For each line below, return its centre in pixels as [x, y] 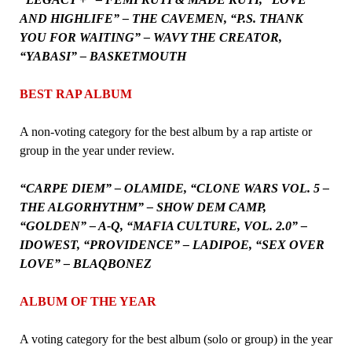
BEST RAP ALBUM [75, 93]
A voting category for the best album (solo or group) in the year [176, 339]
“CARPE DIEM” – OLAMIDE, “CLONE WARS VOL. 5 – [174, 188]
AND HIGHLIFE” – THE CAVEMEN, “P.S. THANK [161, 18]
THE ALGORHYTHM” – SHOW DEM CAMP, [143, 207]
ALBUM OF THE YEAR [88, 301]
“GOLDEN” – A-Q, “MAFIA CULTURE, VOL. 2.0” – [163, 225]
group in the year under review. [97, 150]
